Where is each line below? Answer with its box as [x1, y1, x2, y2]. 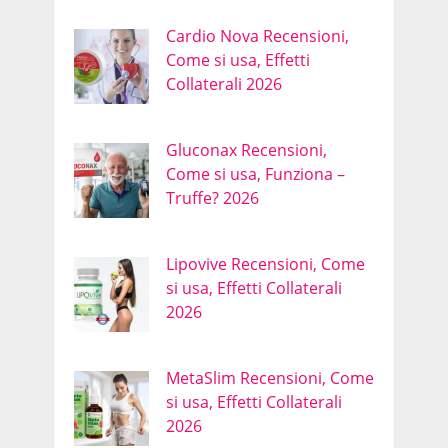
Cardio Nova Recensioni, [165, 25, 349, 48]
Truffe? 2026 [165, 187, 259, 210]
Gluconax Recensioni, [165, 139, 327, 162]
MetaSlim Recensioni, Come [165, 367, 374, 390]
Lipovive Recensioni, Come [165, 253, 365, 276]
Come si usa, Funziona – [165, 163, 345, 186]
